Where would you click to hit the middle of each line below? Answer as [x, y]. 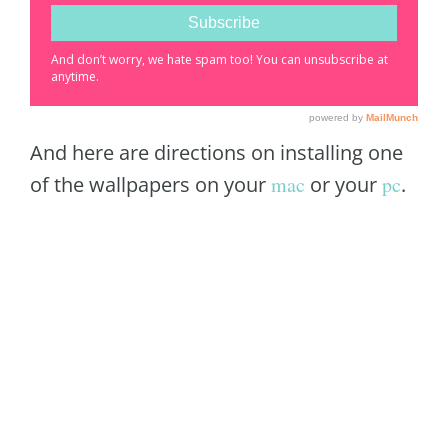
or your [343, 185]
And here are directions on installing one [216, 153]
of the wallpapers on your [150, 185]
